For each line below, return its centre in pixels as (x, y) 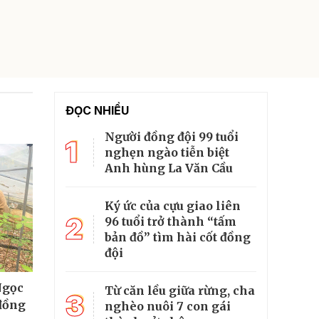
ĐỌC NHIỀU (97, 110)
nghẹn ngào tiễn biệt (167, 152)
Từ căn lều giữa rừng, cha (180, 290)
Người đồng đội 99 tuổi (172, 136)
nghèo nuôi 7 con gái (168, 306)
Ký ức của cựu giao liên (173, 205)
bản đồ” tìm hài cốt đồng (178, 237)
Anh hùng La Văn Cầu (169, 168)
